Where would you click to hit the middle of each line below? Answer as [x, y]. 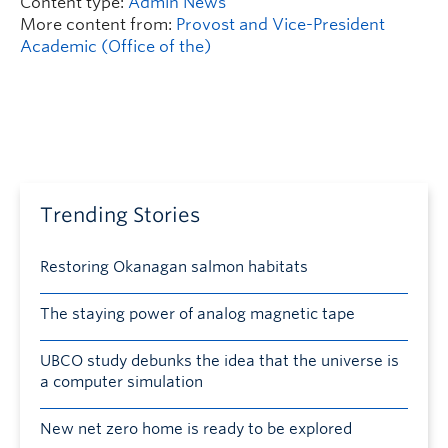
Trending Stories [120, 215]
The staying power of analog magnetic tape [197, 314]
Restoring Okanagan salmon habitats [174, 267]
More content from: [98, 24]
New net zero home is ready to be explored [196, 429]
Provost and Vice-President [280, 24]
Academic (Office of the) [115, 46]
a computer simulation [121, 382]
